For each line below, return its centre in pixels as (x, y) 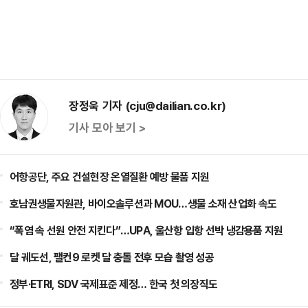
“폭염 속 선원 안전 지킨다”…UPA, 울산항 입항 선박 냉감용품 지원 (146, 230)
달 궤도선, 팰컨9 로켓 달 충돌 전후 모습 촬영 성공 (112, 257)
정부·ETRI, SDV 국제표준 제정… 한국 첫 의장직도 (114, 284)
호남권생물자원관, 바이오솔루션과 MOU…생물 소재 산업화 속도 (143, 203)
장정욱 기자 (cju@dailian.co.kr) (147, 106)
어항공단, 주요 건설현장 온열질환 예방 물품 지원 (110, 177)
